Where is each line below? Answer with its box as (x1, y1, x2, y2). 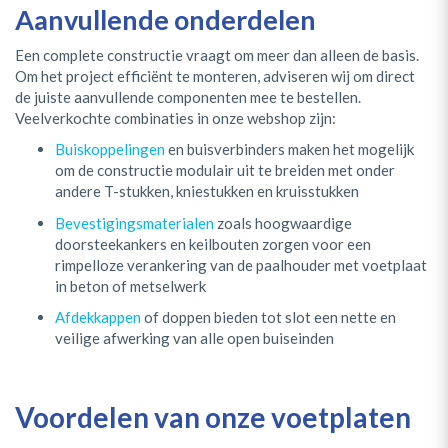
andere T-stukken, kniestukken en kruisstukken (55, 182, 359, 201)
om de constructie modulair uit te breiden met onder (55, 161, 395, 180)
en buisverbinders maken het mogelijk (165, 140, 414, 159)
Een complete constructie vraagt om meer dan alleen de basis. (15, 45, 419, 64)
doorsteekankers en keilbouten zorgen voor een (55, 234, 371, 253)
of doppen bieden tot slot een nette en (141, 308, 396, 327)
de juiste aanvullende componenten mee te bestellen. (15, 87, 361, 106)
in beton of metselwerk (55, 276, 206, 295)
